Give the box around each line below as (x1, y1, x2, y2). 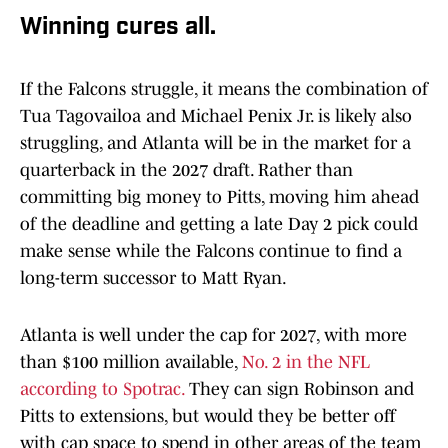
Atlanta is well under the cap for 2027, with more (20, 325, 407, 346)
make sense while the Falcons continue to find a (20, 241, 402, 262)
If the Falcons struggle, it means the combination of (20, 79, 428, 100)
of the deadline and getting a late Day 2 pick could (20, 214, 418, 235)
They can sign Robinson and (184, 379, 414, 400)
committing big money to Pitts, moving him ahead (20, 187, 419, 208)
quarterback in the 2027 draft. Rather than (20, 160, 353, 181)
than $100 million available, (20, 352, 237, 373)
